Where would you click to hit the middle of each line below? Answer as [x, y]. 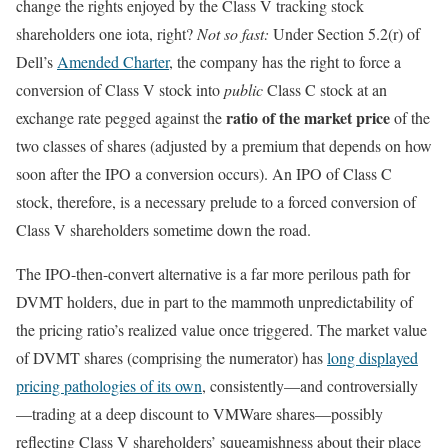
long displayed [372, 357]
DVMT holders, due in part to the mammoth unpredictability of [214, 301]
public [245, 89]
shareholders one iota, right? [106, 33]
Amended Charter [113, 61]
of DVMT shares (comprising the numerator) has [171, 357]
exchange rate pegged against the [121, 117]
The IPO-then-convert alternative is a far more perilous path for [213, 273]
